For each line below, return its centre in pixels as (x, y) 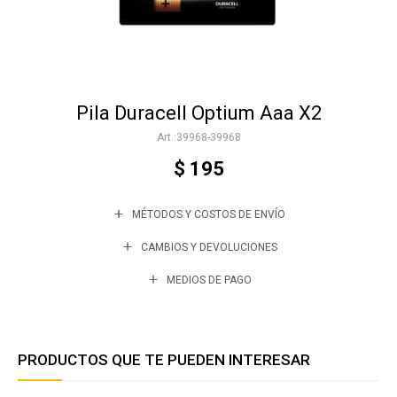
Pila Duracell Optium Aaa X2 (198, 113)
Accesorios (70, 59)
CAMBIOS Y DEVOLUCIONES (209, 247)
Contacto (64, 247)
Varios (55, 121)
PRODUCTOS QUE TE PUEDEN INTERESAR (164, 360)
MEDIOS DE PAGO (209, 280)
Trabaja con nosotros (102, 190)
